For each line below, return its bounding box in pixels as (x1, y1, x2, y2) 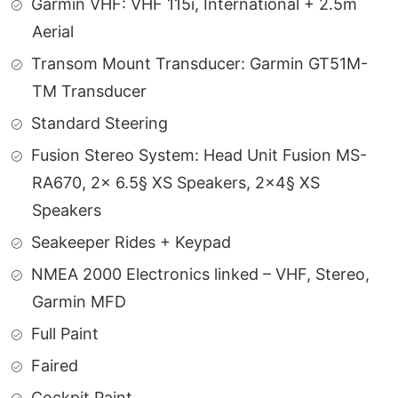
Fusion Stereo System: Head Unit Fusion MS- (31, 146, 367, 164)
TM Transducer (32, 82, 147, 100)
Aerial (32, 22, 74, 41)
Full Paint (31, 324, 99, 343)
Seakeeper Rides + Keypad (31, 233, 231, 251)
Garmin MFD (32, 292, 126, 311)
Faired (31, 356, 78, 375)
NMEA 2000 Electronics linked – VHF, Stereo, (31, 265, 370, 283)
